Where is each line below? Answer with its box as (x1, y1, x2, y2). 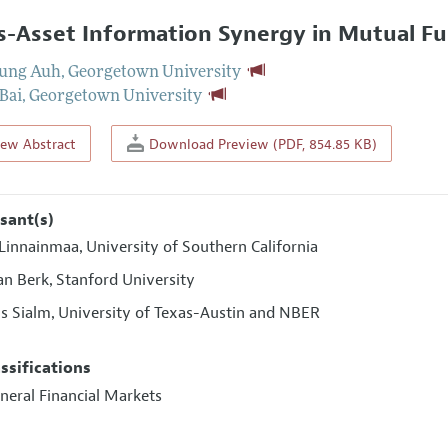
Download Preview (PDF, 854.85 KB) (144, 134, 377, 153)
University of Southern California (86, 237, 319, 258)
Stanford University (56, 270, 196, 291)
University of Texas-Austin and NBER (58, 303, 321, 324)
